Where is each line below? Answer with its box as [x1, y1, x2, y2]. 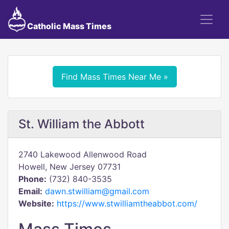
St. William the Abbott [18, 117, 145, 131]
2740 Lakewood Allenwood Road [18, 149, 147, 159]
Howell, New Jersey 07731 [18, 162, 121, 172]
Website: [18, 198, 54, 209]
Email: [18, 186, 42, 196]
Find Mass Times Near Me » [61, 72, 168, 82]
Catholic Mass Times [25, 21, 111, 31]
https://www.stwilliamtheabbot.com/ [57, 198, 197, 209]
